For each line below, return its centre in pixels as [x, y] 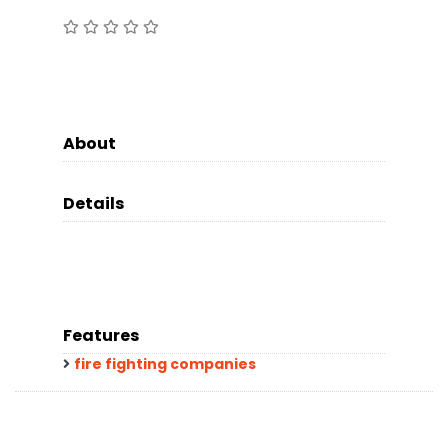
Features [101, 335]
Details [93, 203]
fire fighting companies [165, 363]
